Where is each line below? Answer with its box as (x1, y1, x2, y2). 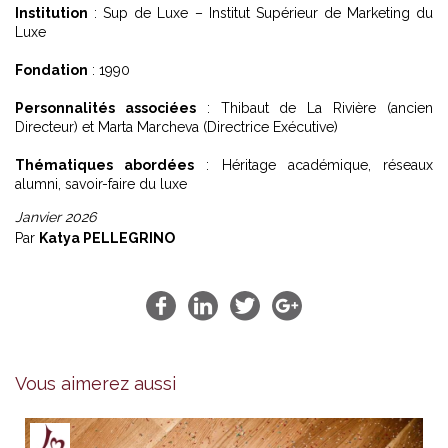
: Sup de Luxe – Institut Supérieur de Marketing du (88, 5, 433, 22)
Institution (15, 5, 88, 22)
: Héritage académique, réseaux (194, 157, 434, 174)
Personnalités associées (15, 100, 196, 117)
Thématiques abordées (15, 157, 195, 174)
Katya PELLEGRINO (39, 230, 175, 247)
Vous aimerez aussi (15, 373, 176, 395)
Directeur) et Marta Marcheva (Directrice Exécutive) (15, 119, 338, 136)
